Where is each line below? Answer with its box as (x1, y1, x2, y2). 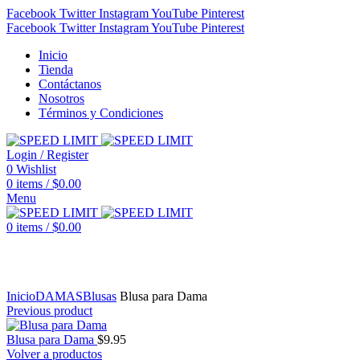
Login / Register (6, 148, 88, 162)
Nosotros (39, 92, 84, 105)
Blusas (83, 289, 117, 303)
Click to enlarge (6, 275, 87, 288)
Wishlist (16, 162, 56, 176)
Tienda (39, 63, 73, 76)
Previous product (6, 304, 92, 317)
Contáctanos (39, 77, 101, 91)
